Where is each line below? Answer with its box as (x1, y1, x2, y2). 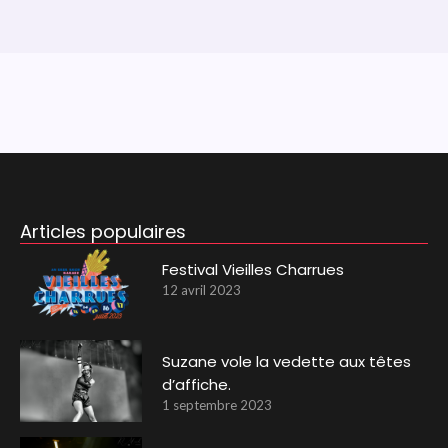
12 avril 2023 (162, 281, 242, 298)
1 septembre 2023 (162, 397, 273, 414)
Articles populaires (19, 218, 186, 244)
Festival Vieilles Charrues (162, 258, 345, 280)
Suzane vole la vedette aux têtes (162, 351, 412, 373)
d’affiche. (162, 374, 232, 396)
